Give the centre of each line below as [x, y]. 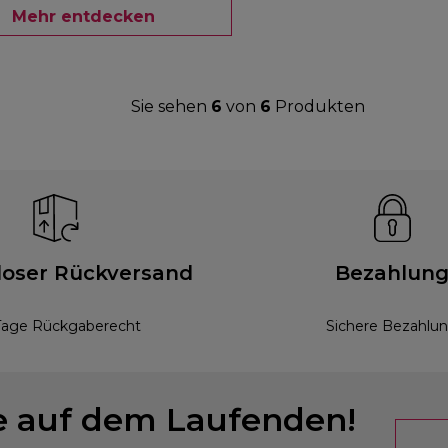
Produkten [318, 107]
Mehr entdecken [83, 16]
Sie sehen [171, 107]
